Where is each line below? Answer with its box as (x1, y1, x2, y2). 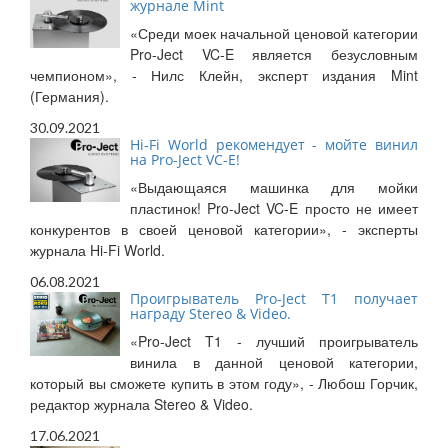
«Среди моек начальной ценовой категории (130, 23, 418, 44)
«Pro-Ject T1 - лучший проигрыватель (130, 331, 418, 352)
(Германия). (30, 86, 109, 107)
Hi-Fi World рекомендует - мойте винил (130, 135, 418, 155)
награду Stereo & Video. (130, 304, 291, 324)
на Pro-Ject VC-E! (130, 150, 240, 170)
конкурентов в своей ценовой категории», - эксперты (30, 219, 418, 240)
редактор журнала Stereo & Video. (30, 394, 253, 415)
